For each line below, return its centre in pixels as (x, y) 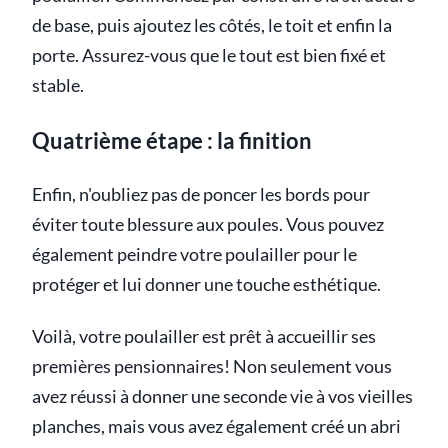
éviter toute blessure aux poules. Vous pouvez (208, 224)
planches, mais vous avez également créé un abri (216, 426)
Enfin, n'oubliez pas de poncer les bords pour (201, 194)
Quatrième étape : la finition (172, 140)
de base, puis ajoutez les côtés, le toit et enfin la (212, 25)
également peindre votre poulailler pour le (194, 254)
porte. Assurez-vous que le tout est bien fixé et (209, 55)
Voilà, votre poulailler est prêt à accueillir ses (204, 336)
